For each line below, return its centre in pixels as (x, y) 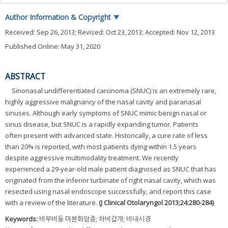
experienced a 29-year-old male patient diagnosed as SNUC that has (111, 169)
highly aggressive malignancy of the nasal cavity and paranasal (103, 102)
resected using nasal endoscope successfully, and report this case (108, 192)
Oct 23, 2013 (124, 32)
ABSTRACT (25, 77)
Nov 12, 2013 (196, 32)
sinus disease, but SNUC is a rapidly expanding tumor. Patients (102, 124)
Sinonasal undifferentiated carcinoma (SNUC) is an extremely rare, (114, 91)
